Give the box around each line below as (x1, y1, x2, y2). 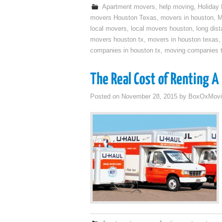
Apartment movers (102, 3, 156, 10)
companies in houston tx (90, 47, 161, 54)
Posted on (90, 93, 121, 100)
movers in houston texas (148, 36, 219, 43)
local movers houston (131, 25, 192, 32)
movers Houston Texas (90, 14, 157, 21)
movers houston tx (90, 36, 144, 43)
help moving (159, 3, 194, 10)
